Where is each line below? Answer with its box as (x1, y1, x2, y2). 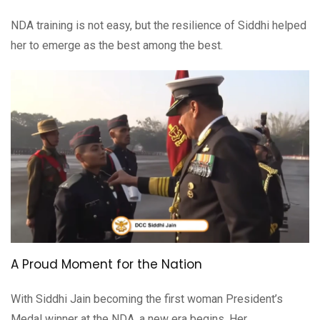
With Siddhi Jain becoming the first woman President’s (11, 292, 283, 306)
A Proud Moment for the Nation (11, 256, 202, 274)
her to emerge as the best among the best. (11, 38, 223, 52)
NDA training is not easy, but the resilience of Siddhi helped (11, 18, 306, 32)
